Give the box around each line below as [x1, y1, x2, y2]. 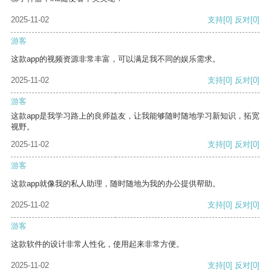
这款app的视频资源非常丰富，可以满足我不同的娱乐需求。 [11, 54, 220, 64]
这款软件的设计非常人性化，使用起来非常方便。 [11, 240, 184, 249]
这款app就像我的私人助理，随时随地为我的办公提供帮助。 [11, 179, 220, 189]
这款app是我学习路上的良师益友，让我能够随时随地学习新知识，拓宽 [11, 111, 260, 121]
